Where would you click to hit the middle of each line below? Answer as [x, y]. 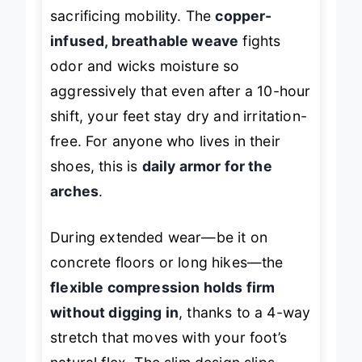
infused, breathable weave [145, 40]
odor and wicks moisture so [145, 65]
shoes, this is [96, 166]
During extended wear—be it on [159, 238]
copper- [244, 15]
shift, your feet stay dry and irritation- [179, 116]
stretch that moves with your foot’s [168, 338]
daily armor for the [207, 166]
